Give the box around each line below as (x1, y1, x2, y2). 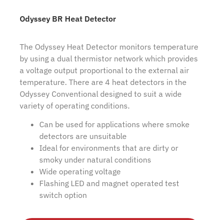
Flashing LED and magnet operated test (39, 178, 179, 189)
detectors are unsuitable (39, 131, 127, 141)
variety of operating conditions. (20, 101, 130, 111)
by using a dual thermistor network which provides (20, 54, 198, 64)
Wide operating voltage (39, 166, 121, 177)
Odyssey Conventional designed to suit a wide (20, 89, 182, 99)
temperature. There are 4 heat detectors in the (20, 77, 187, 87)
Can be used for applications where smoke (39, 119, 190, 130)
